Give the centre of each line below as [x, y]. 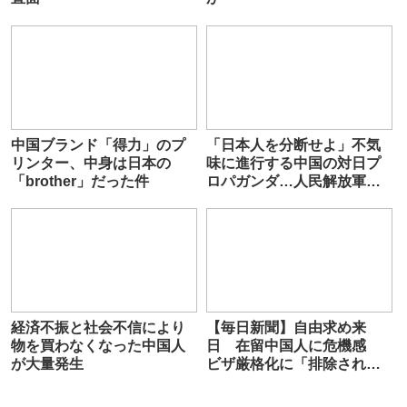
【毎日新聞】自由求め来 [286, 328]
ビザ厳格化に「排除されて [293, 364]
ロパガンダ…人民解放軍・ [293, 181]
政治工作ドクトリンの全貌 [293, 199]
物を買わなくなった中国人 [98, 346]
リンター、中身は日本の [91, 163]
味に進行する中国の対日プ [293, 163]
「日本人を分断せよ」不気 [293, 144]
